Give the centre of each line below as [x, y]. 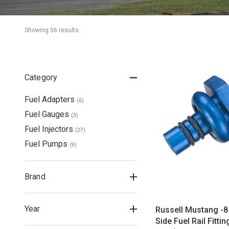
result [66, 30]
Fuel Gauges [47, 114]
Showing [37, 30]
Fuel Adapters [49, 99]
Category [41, 77]
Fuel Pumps [46, 144]
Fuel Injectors [49, 129]
